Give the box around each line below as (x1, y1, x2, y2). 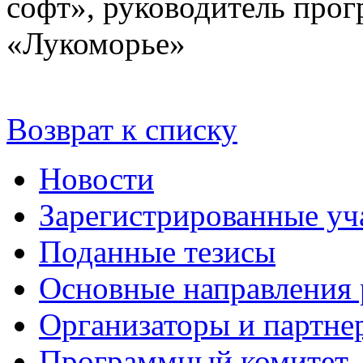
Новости (39, 161, 154, 197)
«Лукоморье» (6, 26, 186, 62)
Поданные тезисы (39, 234, 275, 270)
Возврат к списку (6, 112, 237, 147)
